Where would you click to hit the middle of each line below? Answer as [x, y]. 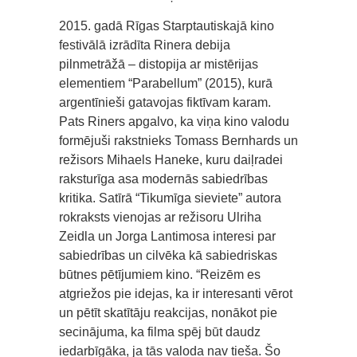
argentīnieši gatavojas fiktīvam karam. [165, 103]
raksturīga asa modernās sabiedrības [163, 179]
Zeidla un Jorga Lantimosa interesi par [167, 237]
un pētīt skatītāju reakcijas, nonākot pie [168, 313]
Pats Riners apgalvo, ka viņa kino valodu [174, 122]
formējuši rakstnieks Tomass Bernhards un [178, 141]
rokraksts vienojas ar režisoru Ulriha [160, 218]
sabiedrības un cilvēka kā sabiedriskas [168, 256]
